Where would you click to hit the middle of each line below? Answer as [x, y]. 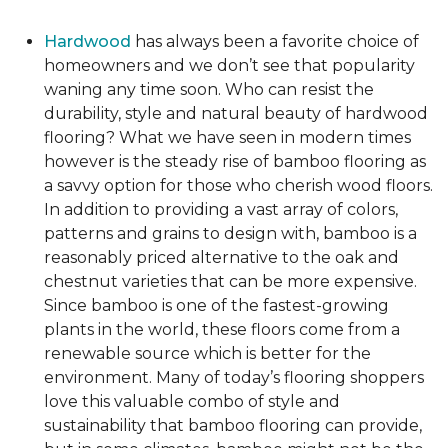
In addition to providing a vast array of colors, [221, 209]
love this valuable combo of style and [192, 401]
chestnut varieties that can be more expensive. [230, 281]
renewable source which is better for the [207, 353]
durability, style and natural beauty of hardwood [236, 113]
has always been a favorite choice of [275, 41]
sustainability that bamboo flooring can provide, [233, 425]
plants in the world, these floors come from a [222, 329]
